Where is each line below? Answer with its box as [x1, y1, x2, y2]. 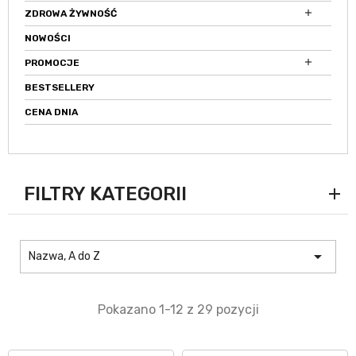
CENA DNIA [25, 106, 78, 118]
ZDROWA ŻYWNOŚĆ [25, 8, 117, 19]
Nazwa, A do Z [29, 250, 100, 263]
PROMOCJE [25, 57, 79, 68]
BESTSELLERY [25, 82, 95, 93]
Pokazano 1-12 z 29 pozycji [97, 302, 259, 317]
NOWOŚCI [25, 33, 71, 44]
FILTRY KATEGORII [24, 183, 187, 205]
